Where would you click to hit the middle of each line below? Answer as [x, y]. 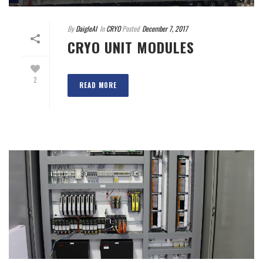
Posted [130, 28]
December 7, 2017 [165, 28]
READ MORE [98, 85]
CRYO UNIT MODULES [131, 47]
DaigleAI [86, 28]
